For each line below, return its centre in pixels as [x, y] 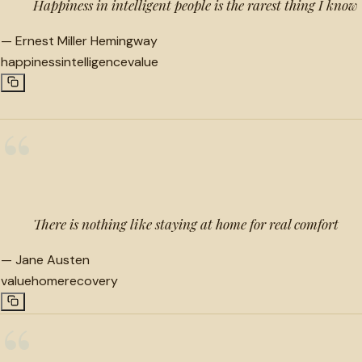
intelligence [95, 61]
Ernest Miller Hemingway [86, 40]
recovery [91, 280]
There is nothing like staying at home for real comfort [186, 223]
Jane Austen [53, 259]
